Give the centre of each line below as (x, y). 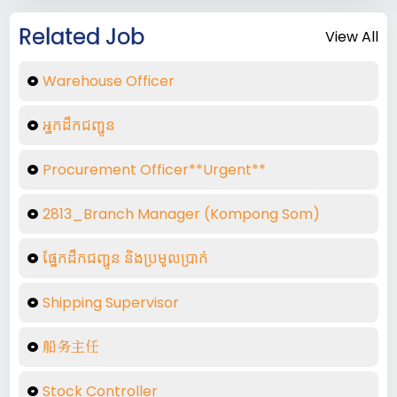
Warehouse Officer (109, 81)
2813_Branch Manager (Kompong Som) (182, 214)
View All (351, 37)
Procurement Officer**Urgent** (155, 170)
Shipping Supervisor (111, 303)
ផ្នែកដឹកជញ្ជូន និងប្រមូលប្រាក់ (126, 258)
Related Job (82, 37)
